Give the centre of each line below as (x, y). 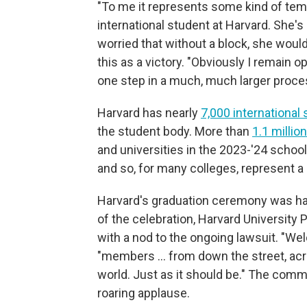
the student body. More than (175, 131)
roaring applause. (144, 293)
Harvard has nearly (149, 113)
